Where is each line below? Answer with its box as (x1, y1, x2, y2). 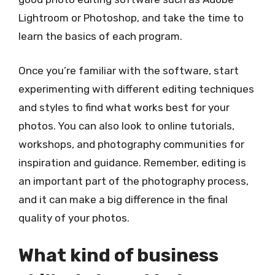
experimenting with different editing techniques (18, 82, 254, 95)
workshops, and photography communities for (18, 137, 244, 150)
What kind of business (18, 244, 219, 266)
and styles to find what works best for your (18, 101, 230, 114)
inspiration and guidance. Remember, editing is (18, 156, 246, 169)
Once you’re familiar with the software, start (18, 64, 239, 77)
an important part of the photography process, (18, 174, 249, 187)
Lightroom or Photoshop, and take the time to (18, 12, 244, 24)
